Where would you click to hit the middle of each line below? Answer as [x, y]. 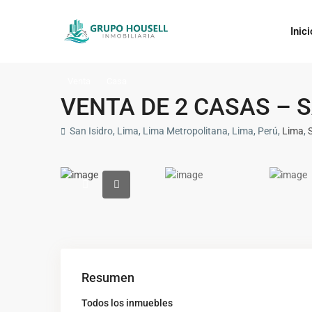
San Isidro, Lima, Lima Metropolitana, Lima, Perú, [175, 131]
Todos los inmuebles [127, 303]
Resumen [108, 278]
